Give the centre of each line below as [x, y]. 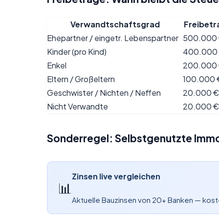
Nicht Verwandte [77, 107]
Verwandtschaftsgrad [115, 24]
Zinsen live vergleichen [116, 176]
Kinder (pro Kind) [77, 52]
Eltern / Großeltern [81, 79]
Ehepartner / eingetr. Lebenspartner [113, 38]
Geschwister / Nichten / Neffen [104, 93]
